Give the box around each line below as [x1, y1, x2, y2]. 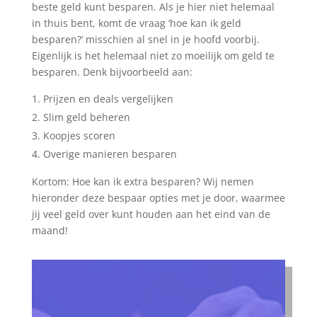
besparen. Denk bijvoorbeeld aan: [31, 64, 192, 79]
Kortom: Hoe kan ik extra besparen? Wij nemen [31, 174, 254, 188]
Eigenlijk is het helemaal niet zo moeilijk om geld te [31, 48, 275, 62]
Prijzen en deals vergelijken [42, 91, 173, 105]
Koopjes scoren [42, 128, 115, 142]
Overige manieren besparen [42, 146, 177, 161]
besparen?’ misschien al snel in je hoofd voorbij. [31, 32, 260, 46]
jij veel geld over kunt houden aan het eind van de [31, 207, 270, 221]
